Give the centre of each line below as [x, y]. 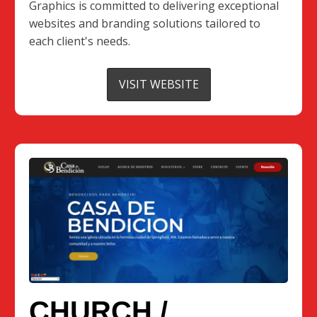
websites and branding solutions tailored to [145, 24]
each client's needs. [80, 41]
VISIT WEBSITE [158, 85]
